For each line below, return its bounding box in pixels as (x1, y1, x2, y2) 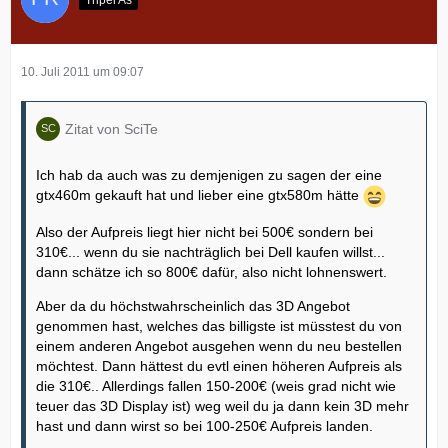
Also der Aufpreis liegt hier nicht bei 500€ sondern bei (36, 223, 373, 240)
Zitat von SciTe (65, 120, 158, 137)
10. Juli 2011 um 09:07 (21, 64, 144, 79)
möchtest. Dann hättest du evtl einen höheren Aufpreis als (36, 357, 402, 374)
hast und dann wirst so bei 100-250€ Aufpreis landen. (36, 417, 373, 434)
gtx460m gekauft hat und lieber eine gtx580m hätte (36, 186, 363, 203)
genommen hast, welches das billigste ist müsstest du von (36, 317, 402, 334)
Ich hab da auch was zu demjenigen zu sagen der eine (36, 166, 382, 183)
